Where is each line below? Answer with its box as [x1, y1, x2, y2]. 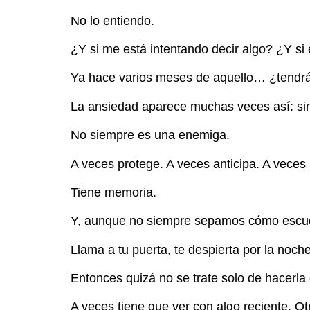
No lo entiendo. [71, 13, 154, 28]
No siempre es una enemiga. [71, 128, 230, 143]
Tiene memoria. [71, 185, 156, 199]
